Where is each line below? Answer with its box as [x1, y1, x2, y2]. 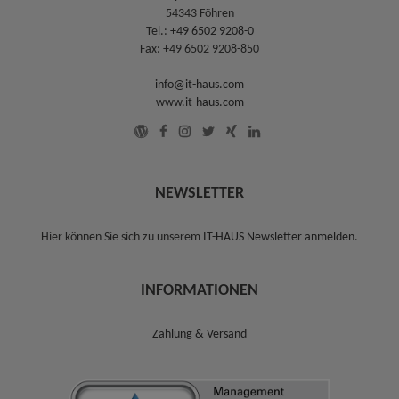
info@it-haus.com [155, 78, 244, 93]
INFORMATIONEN [141, 282, 258, 300]
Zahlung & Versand [152, 328, 247, 342]
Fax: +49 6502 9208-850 [140, 43, 259, 57]
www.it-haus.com [155, 96, 244, 110]
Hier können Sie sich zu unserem [41, 231, 203, 245]
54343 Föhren [165, 7, 234, 21]
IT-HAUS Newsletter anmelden [203, 231, 354, 245]
